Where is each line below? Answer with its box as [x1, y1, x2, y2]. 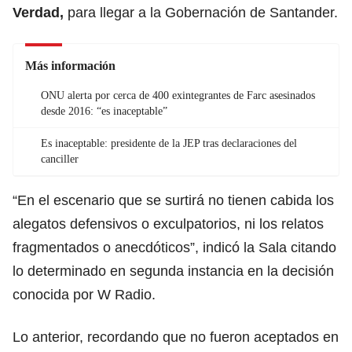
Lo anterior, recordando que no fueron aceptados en [13, 328, 339, 345]
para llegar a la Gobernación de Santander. [64, 4, 338, 20]
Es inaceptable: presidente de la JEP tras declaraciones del [41, 137, 297, 149]
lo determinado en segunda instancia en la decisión [13, 262, 334, 279]
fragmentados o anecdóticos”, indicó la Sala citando [13, 239, 336, 255]
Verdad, [13, 4, 64, 20]
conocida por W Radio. [13, 286, 156, 302]
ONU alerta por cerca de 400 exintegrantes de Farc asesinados [41, 89, 315, 101]
